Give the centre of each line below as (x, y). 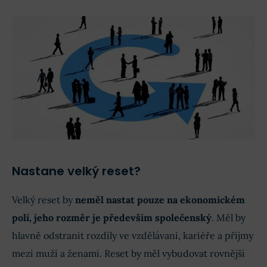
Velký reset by (44, 199)
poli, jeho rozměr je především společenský (112, 217)
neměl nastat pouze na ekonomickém (160, 199)
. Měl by (229, 217)
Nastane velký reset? (76, 171)
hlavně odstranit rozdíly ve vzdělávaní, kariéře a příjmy (133, 235)
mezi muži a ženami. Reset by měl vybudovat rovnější (128, 253)
